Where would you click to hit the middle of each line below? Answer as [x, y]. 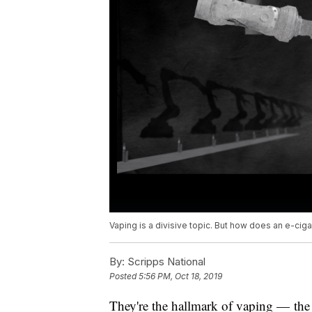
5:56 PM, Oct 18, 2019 [180, 276]
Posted [124, 276]
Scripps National [165, 262]
